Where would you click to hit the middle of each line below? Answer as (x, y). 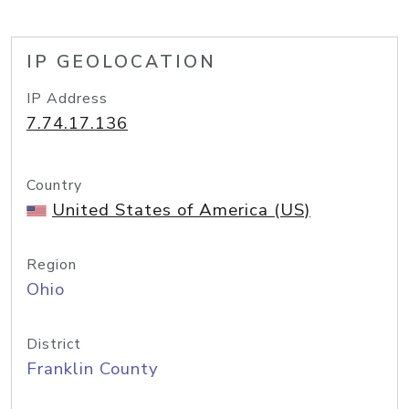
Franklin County (93, 369)
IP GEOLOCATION (121, 62)
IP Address (67, 99)
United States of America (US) (181, 210)
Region (52, 265)
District (54, 344)
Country (54, 185)
